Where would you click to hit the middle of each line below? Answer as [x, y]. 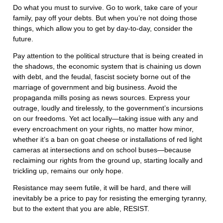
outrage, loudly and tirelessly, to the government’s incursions [108, 108]
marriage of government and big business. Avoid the [95, 87]
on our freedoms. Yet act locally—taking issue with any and [106, 119]
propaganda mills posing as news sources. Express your [102, 98]
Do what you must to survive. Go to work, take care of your [105, 8]
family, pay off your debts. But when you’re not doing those [105, 18]
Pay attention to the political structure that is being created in [108, 56]
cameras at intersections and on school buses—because [102, 150]
